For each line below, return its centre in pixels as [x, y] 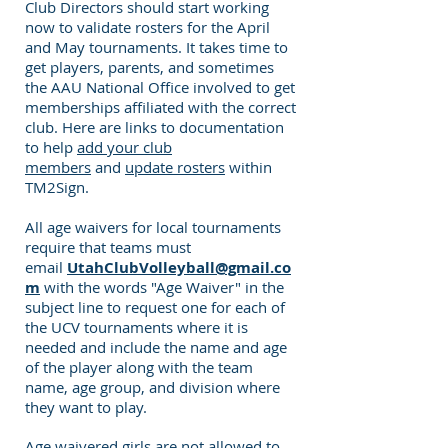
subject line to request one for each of [155, 307]
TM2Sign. [57, 187]
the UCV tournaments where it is [136, 327]
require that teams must [108, 247]
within [248, 167]
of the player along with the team [139, 367]
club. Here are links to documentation [154, 127]
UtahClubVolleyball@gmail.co [179, 267]
